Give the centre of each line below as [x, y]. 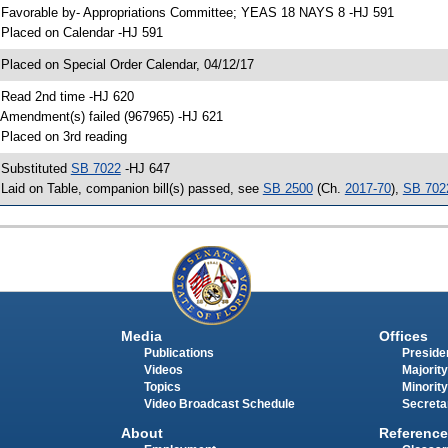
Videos [163, 370]
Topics [162, 387]
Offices [403, 336]
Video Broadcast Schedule [219, 404]
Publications [178, 353]
